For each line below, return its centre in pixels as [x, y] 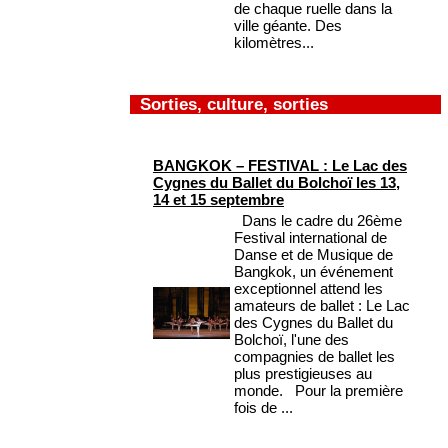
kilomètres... [274, 43]
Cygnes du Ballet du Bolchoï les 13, [276, 183]
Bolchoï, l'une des [291, 340]
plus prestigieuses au [303, 374]
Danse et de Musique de [313, 255]
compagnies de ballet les [314, 357]
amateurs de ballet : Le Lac [322, 306]
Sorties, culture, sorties [234, 104]
